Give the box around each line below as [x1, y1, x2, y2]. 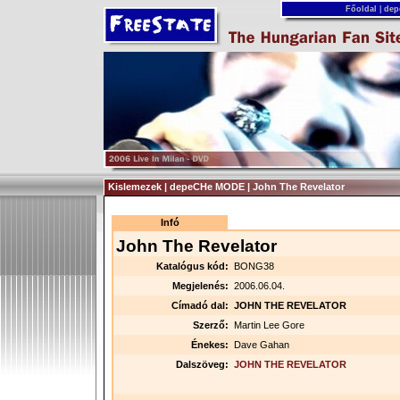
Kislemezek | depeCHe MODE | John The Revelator [108, 181, 345, 192]
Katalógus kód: [156, 261, 229, 271]
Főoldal [342, 4, 379, 13]
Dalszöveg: [176, 359, 229, 370]
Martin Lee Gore [234, 320, 304, 330]
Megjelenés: [172, 280, 229, 291]
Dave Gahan [234, 339, 289, 350]
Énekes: [191, 339, 229, 350]
